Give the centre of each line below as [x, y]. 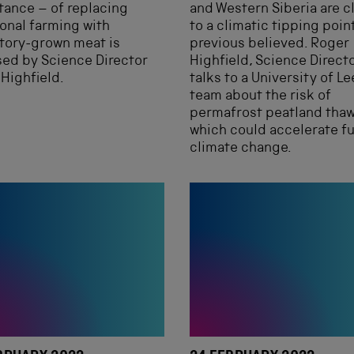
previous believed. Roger [269, 44]
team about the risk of [260, 96]
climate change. [241, 149]
